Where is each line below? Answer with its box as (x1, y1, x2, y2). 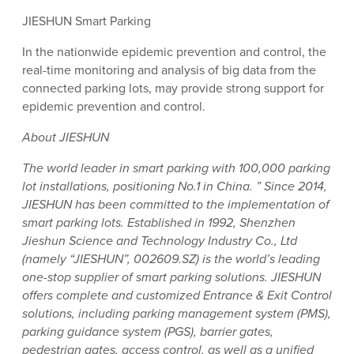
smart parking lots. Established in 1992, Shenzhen (22, 213, 296, 232)
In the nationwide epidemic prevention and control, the (22, 43, 326, 62)
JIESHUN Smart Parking (22, 12, 151, 31)
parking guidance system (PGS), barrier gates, (22, 322, 273, 341)
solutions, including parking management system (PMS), (22, 304, 331, 323)
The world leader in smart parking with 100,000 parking (22, 159, 330, 178)
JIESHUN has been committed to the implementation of (22, 195, 330, 214)
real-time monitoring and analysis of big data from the (22, 61, 316, 80)
